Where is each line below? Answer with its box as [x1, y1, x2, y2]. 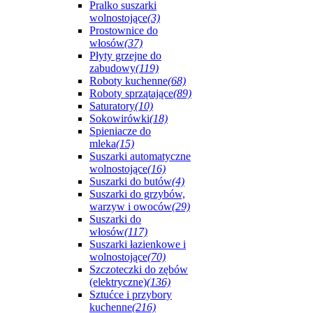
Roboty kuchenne [89, 75, 168, 87]
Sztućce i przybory [89, 289, 172, 300]
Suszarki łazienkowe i [89, 238, 186, 250]
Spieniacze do [89, 125, 151, 137]
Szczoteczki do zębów [89, 263, 188, 275]
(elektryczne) [89, 276, 147, 288]
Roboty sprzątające [89, 87, 173, 99]
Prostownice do [89, 24, 158, 36]
